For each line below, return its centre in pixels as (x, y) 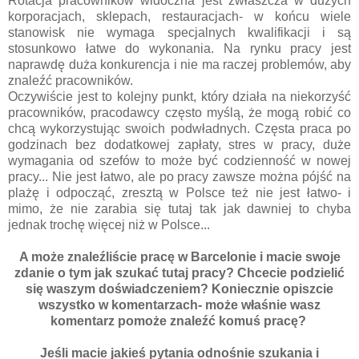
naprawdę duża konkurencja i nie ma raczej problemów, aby (179, 65)
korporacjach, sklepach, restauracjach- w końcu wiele (179, 17)
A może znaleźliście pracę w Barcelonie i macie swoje (179, 257)
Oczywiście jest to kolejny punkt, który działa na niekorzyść (179, 97)
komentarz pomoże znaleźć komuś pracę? (179, 321)
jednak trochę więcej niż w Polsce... (109, 225)
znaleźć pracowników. (71, 81)
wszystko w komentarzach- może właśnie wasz (179, 305)
